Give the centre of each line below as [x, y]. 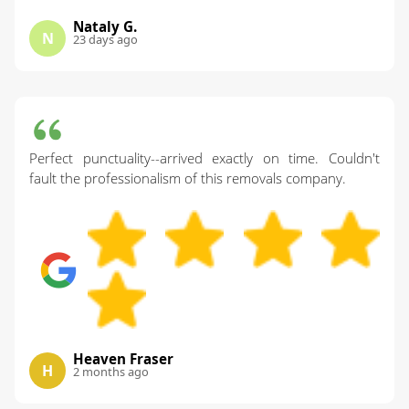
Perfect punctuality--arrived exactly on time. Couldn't [204, 158]
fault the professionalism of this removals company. [188, 178]
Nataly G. [105, 27]
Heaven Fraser [123, 359]
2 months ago [111, 372]
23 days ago [105, 40]
